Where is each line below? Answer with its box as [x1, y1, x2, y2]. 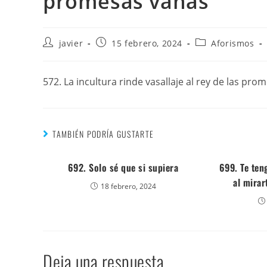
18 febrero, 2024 [100, 181, 156, 191]
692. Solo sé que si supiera [67, 160, 179, 175]
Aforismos [211, 38, 254, 49]
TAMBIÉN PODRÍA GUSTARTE [52, 128, 154, 140]
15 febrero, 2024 [111, 38, 183, 49]
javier [58, 38, 83, 49]
